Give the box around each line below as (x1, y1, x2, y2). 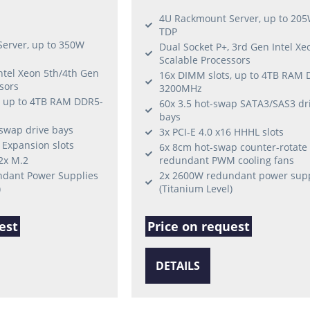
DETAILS (155, 258, 200, 274)
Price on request (147, 218, 250, 235)
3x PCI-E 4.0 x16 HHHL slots (158, 125, 284, 139)
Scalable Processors (158, 53, 250, 67)
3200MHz (158, 82, 202, 95)
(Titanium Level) (158, 182, 232, 196)
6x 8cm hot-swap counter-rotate (158, 140, 307, 154)
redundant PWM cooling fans (158, 154, 294, 167)
